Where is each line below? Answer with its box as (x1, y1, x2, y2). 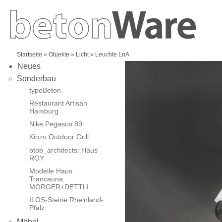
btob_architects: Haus (29, 146, 98, 154)
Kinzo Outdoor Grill (29, 133, 89, 141)
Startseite (16, 51, 42, 58)
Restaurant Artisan (29, 99, 87, 108)
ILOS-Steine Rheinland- (29, 195, 104, 204)
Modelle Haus (29, 166, 72, 175)
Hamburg (29, 107, 58, 115)
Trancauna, (29, 174, 65, 183)
